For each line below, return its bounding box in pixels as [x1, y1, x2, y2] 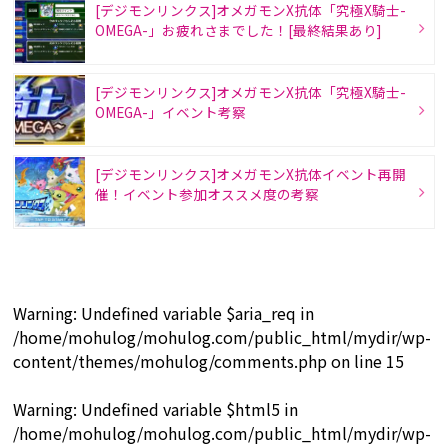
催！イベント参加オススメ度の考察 [95, 183, 320, 204]
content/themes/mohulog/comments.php [13, 349, 328, 374]
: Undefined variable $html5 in [73, 397, 299, 422]
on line [327, 349, 387, 374]
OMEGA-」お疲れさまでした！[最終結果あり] [95, 19, 382, 40]
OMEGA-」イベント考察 [95, 101, 247, 122]
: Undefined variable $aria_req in [73, 301, 315, 326]
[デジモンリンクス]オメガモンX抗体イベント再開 [95, 163, 407, 184]
